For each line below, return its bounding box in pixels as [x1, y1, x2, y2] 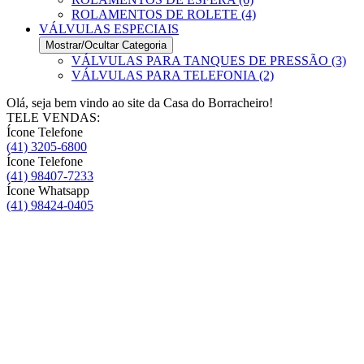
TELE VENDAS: [6, 110, 100, 124]
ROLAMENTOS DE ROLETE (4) [71, 7, 256, 21]
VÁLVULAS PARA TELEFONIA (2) [71, 68, 274, 82]
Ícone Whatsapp [6, 184, 89, 197]
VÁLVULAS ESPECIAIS [39, 22, 179, 36]
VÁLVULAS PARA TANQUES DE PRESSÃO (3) [71, 54, 346, 67]
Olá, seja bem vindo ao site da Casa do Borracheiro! [6, 96, 273, 110]
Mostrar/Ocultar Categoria [45, 39, 167, 51]
